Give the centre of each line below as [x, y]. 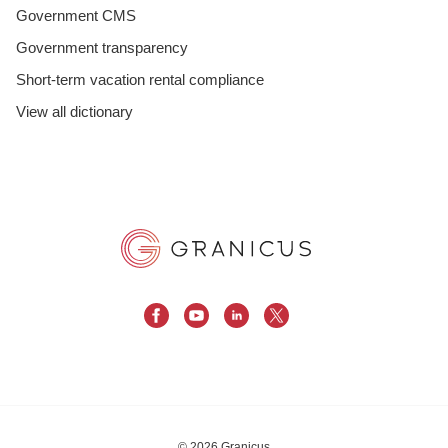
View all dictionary [74, 111]
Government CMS [76, 15]
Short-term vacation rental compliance [140, 79]
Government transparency [102, 47]
